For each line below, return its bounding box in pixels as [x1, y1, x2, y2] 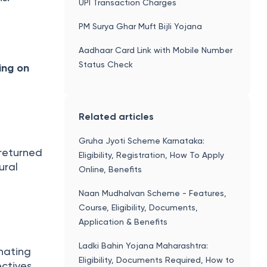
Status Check [78, 59, 133, 69]
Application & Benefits [78, 216, 167, 226]
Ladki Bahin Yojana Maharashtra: [78, 240, 208, 250]
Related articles [78, 110, 154, 122]
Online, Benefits [78, 164, 142, 174]
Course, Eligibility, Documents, [78, 202, 198, 212]
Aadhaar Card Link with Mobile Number [78, 45, 232, 55]
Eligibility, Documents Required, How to [78, 254, 234, 265]
